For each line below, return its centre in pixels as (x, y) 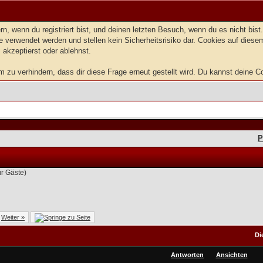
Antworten (187, 255)
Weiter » (13, 217)
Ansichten (232, 255)
